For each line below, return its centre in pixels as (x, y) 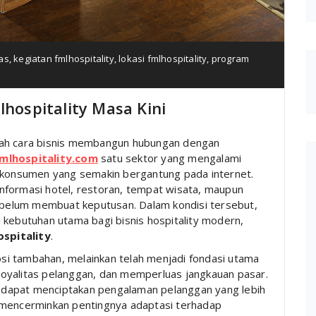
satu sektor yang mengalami (170, 158)
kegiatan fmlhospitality (64, 58)
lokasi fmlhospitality (163, 58)
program (230, 58)
